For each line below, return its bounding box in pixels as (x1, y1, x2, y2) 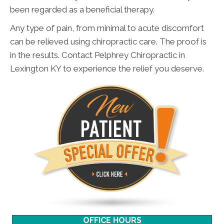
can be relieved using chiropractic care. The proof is (10, 36, 206, 47)
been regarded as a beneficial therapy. (10, 4, 154, 15)
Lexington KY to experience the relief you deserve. (10, 63, 204, 74)
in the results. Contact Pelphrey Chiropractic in (10, 50, 185, 60)
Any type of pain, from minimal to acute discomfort (10, 23, 204, 33)
